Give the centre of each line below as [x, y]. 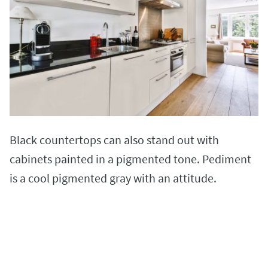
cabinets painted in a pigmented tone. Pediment [130, 159]
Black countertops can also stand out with [114, 140]
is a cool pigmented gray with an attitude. [113, 178]
